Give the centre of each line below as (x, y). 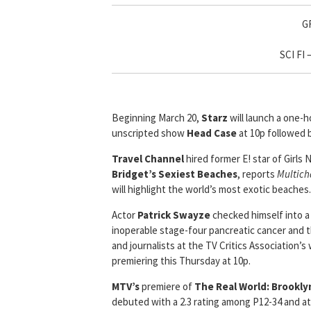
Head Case (212, 133)
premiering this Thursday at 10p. (181, 261)
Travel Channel (148, 159)
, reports (257, 174)
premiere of (167, 287)
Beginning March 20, (157, 118)
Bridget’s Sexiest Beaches (175, 174)
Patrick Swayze (174, 215)
